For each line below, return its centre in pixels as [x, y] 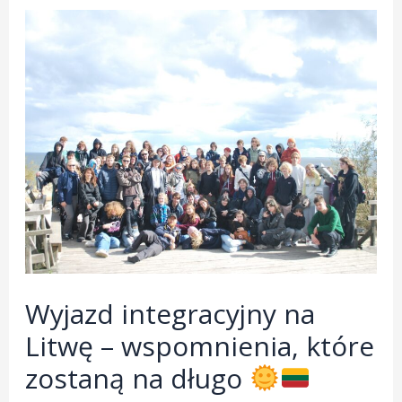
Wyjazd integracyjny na [170, 313]
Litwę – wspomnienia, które [200, 345]
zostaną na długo [138, 378]
